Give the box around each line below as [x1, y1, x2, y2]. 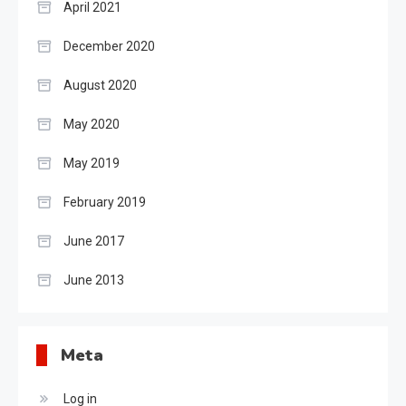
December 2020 [63, 39, 155, 53]
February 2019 [63, 195, 146, 209]
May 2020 [63, 117, 120, 131]
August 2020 [63, 78, 137, 92]
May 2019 [63, 156, 120, 170]
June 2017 [63, 234, 124, 248]
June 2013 [63, 273, 124, 287]
